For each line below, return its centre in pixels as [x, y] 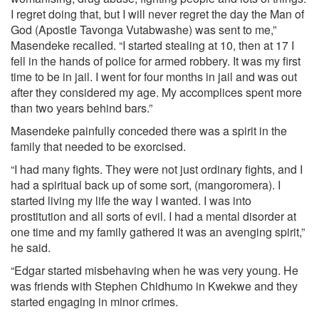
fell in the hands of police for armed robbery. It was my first [156, 61]
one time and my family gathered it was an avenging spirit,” [158, 232]
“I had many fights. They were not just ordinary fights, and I [157, 169]
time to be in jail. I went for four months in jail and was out [154, 77]
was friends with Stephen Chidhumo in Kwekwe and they [154, 286]
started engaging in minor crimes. [94, 302]
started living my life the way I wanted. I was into [131, 200]
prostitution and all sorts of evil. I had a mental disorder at [153, 216]
